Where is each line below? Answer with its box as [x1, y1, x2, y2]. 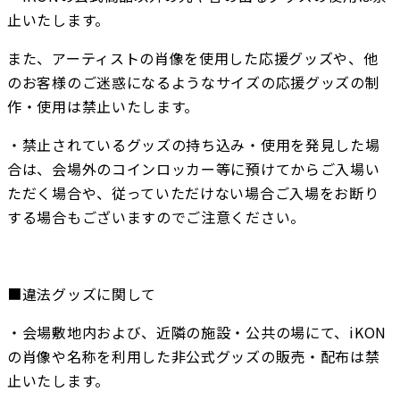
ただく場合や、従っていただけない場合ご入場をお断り [7, 182, 379, 204]
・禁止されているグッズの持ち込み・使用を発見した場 [7, 134, 380, 156]
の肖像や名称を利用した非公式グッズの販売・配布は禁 [7, 346, 380, 368]
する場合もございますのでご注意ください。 [7, 206, 305, 229]
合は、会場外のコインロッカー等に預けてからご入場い [7, 158, 380, 180]
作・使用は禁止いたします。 [7, 96, 200, 118]
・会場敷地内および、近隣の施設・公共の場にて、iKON [7, 321, 387, 344]
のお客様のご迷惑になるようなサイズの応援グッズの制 [7, 71, 380, 94]
